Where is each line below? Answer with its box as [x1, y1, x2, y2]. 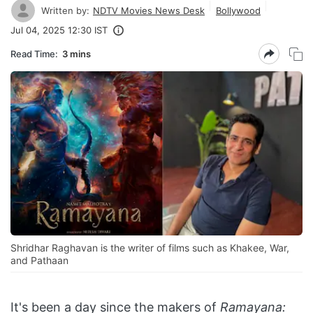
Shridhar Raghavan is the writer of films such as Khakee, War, [10, 242, 289, 254]
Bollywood [216, 4, 261, 16]
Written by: [41, 4, 89, 16]
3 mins [62, 48, 91, 59]
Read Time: [10, 48, 58, 59]
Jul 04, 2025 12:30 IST [10, 24, 108, 36]
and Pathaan [10, 254, 68, 267]
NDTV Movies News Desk [93, 4, 205, 16]
